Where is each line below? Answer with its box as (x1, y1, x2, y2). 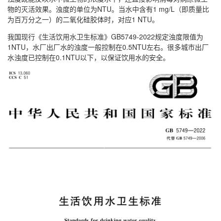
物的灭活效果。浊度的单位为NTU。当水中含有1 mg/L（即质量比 (7, 3, 209, 14)
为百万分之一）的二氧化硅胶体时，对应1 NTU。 (7, 14, 159, 24)
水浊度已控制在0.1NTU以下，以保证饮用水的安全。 (7, 52, 170, 62)
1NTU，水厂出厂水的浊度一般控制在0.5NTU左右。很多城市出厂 (7, 41, 209, 52)
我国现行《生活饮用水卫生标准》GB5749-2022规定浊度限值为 (7, 31, 203, 41)
